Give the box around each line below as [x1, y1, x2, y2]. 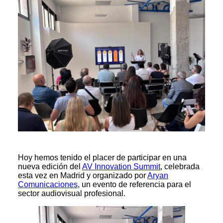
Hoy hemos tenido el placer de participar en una [18, 153, 187, 162]
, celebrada [160, 162, 200, 171]
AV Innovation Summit [82, 162, 160, 171]
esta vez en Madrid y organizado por [18, 171, 147, 180]
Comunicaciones [18, 180, 78, 189]
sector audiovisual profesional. [18, 189, 125, 198]
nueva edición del [18, 162, 82, 171]
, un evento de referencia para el [78, 180, 191, 189]
